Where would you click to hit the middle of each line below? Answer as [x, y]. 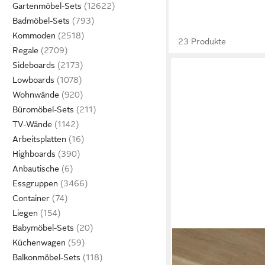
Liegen [25, 213]
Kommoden [34, 35]
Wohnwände [36, 95]
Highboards [34, 154]
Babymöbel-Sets [43, 228]
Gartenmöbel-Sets [47, 6]
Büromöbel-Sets [43, 109]
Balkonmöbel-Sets [46, 257]
